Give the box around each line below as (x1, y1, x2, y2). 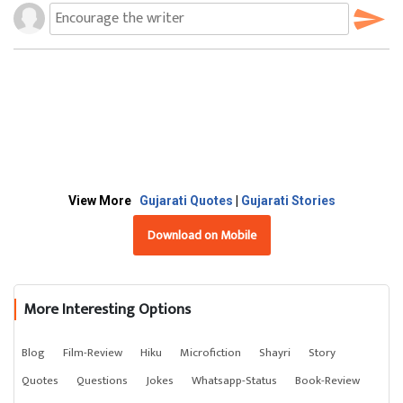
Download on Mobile (147, 225, 256, 246)
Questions (76, 371, 128, 390)
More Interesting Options (23, 297, 191, 322)
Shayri (259, 343, 291, 363)
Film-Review (63, 343, 122, 363)
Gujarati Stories (240, 193, 336, 208)
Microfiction (180, 343, 241, 363)
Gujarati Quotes (139, 193, 236, 208)
